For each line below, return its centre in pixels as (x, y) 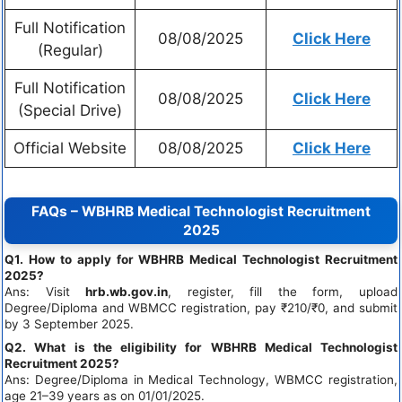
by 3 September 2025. (69, 324)
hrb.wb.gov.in (127, 292)
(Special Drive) (70, 110)
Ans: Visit (45, 292)
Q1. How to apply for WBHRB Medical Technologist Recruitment (201, 260)
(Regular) (70, 50)
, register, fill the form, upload (283, 292)
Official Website (70, 148)
